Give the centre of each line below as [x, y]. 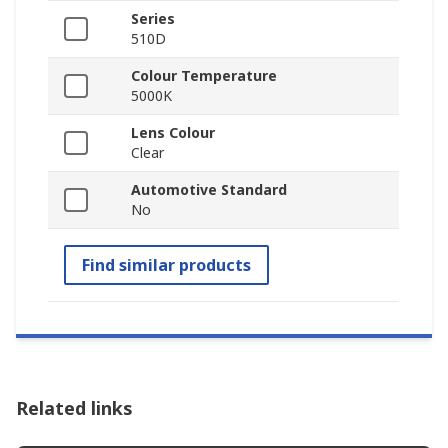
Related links [74, 408]
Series [153, 19]
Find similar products [166, 265]
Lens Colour [173, 133]
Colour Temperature [204, 76]
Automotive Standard [209, 190]
